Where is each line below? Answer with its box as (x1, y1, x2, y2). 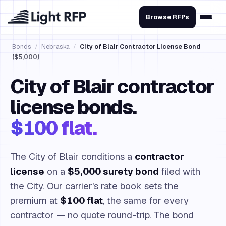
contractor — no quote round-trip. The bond (10, 209, 194, 221)
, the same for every (103, 194, 189, 206)
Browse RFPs (146, 13, 189, 21)
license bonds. (10, 95, 137, 120)
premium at (10, 194, 60, 206)
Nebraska (41, 42, 70, 51)
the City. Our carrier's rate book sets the (10, 180, 179, 192)
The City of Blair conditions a (10, 150, 135, 162)
